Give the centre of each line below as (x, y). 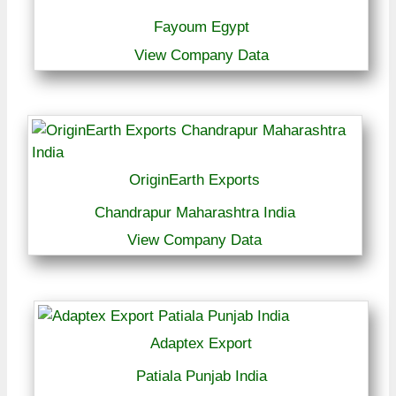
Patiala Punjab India (201, 376)
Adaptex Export (202, 343)
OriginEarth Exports (195, 179)
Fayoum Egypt (201, 27)
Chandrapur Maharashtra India (194, 212)
